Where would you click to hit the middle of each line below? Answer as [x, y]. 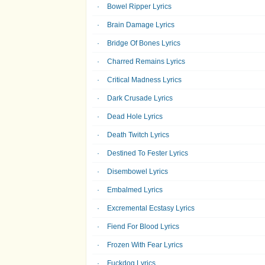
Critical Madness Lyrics [144, 80]
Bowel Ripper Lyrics [139, 7]
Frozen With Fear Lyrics [145, 245]
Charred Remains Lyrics [146, 62]
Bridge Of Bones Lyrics [144, 43]
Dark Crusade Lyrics [140, 98]
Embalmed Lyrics [135, 190]
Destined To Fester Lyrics [148, 153]
